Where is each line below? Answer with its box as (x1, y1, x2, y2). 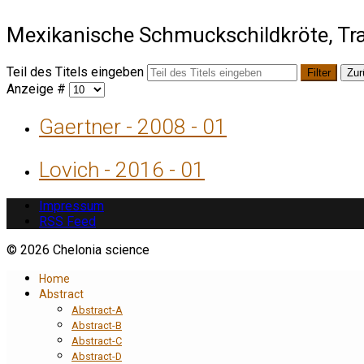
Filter (307, 67, 331, 80)
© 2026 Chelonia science (6, 242, 149, 258)
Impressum (39, 198, 104, 214)
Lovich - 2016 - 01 (39, 157, 205, 182)
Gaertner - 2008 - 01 (39, 114, 227, 139)
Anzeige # (6, 81, 69, 97)
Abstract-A (71, 304, 123, 317)
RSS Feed (39, 214, 96, 230)
